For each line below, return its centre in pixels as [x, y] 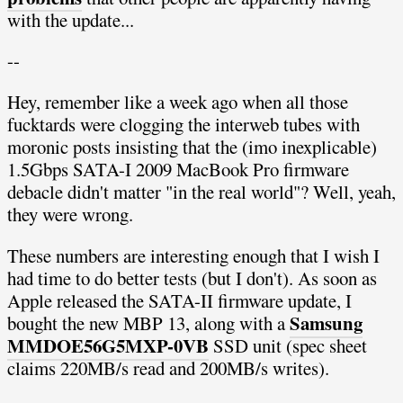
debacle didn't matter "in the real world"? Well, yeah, [201, 192]
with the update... [71, 19]
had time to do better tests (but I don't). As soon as [192, 278]
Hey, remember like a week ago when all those [178, 102]
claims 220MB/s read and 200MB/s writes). [168, 368]
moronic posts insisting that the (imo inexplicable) [192, 147]
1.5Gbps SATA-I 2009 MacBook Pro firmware [178, 170]
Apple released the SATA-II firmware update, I [179, 301]
